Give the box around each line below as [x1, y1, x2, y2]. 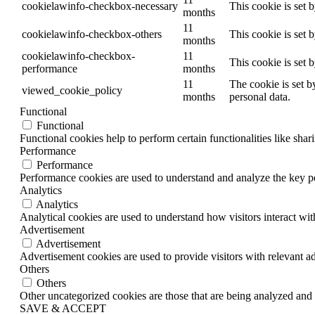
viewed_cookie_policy [22, 84, 122, 97]
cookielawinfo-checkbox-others [22, 28, 162, 41]
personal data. [229, 91, 290, 103]
